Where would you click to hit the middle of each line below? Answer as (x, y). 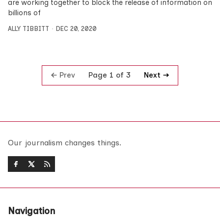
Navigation (31, 211)
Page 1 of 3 (110, 75)
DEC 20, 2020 (76, 29)
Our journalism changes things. (65, 143)
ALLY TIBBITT (28, 29)
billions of (24, 13)
